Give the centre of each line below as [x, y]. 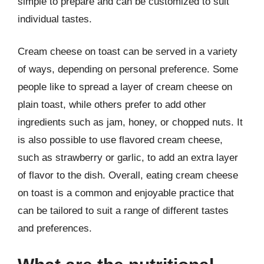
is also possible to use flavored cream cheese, [120, 140]
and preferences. [55, 228]
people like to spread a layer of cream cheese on [125, 87]
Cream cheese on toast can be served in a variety [128, 52]
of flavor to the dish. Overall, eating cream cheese [128, 175]
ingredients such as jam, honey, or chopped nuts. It [130, 122]
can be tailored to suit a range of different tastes [123, 211]
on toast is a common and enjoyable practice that [126, 193]
